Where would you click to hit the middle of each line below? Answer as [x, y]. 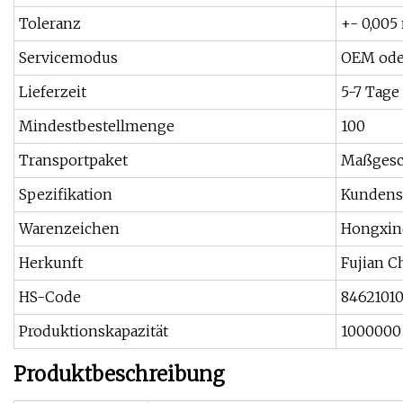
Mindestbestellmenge [97, 126]
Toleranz [50, 24]
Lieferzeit [53, 92]
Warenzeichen [69, 229]
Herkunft [51, 263]
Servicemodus [68, 58]
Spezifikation [66, 195]
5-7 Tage [370, 92]
